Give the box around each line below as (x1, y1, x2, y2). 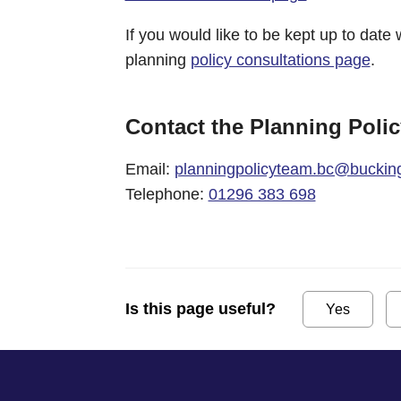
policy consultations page (190, 50, 371, 69)
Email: (124, 159, 175, 178)
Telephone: (124, 184, 209, 203)
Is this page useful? (124, 300, 276, 319)
